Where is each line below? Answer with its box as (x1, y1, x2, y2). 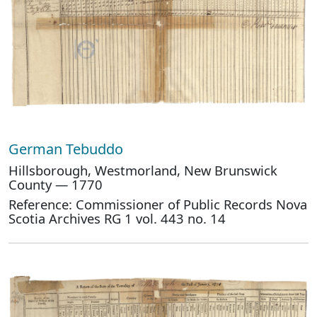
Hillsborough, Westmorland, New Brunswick (8, 161, 277, 179)
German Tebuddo (8, 139, 127, 158)
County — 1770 (8, 175, 103, 193)
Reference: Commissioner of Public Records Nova (8, 195, 307, 213)
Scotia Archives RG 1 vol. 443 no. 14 (8, 209, 226, 227)
